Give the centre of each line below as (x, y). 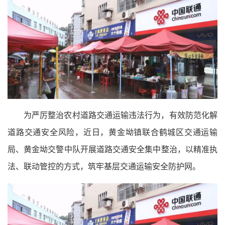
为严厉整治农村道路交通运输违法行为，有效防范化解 (121, 115)
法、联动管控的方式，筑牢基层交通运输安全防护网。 (104, 166)
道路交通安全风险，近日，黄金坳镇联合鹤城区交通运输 (113, 132)
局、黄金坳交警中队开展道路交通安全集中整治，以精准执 (113, 149)
